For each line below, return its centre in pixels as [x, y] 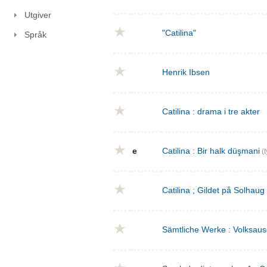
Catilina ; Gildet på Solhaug [213, 190]
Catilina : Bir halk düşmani [211, 151]
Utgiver [38, 15]
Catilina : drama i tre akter [211, 112]
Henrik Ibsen [186, 72]
